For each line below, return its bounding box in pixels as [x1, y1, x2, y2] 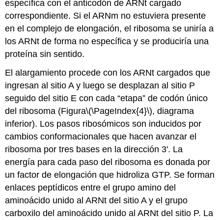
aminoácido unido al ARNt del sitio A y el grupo [5, 195, 188, 206]
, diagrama [152, 106, 194, 116]
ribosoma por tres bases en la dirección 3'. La [5, 144, 183, 155]
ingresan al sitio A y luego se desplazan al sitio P [5, 81, 195, 91]
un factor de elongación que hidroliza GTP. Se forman [5, 170, 215, 180]
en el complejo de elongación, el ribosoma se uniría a [5, 23, 214, 33]
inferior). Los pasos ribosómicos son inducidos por [5, 119, 202, 129]
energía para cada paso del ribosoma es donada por [5, 157, 211, 167]
